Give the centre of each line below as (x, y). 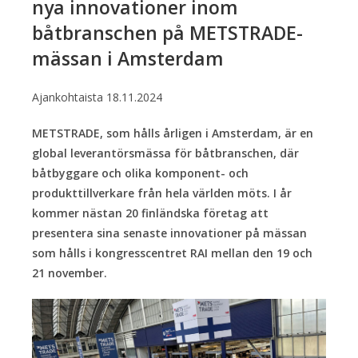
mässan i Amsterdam (128, 58)
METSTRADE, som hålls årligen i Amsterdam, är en (173, 133)
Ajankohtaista (68, 97)
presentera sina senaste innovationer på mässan (169, 233)
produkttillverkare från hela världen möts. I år (162, 193)
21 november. (70, 272)
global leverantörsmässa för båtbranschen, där (165, 153)
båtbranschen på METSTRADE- (167, 32)
